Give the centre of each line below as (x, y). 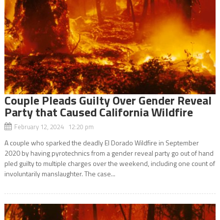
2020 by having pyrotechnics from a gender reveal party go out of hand (109, 153)
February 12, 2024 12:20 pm (54, 126)
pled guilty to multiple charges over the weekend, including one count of (110, 163)
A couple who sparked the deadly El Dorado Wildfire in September (101, 142)
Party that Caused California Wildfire (98, 112)
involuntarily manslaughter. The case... (60, 173)
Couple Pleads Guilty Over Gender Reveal (108, 100)
